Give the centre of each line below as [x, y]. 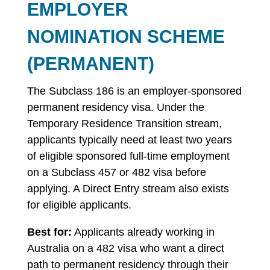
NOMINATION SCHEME [126, 36]
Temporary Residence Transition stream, [124, 124]
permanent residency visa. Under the [115, 107]
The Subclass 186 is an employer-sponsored [134, 91]
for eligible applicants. [79, 205]
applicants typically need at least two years [129, 140]
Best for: [49, 232]
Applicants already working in [143, 232]
